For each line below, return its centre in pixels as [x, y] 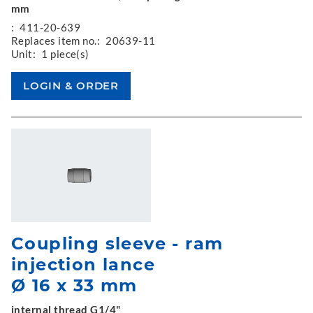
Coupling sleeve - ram [117, 243]
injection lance [83, 264]
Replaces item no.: [56, 41]
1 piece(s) [65, 54]
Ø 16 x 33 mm [74, 285]
